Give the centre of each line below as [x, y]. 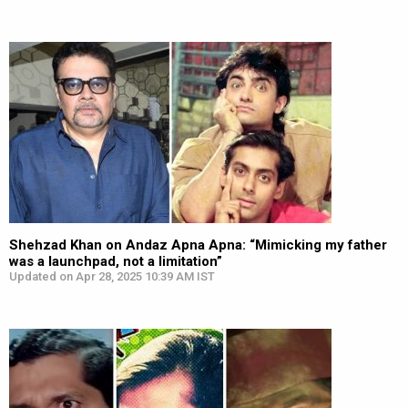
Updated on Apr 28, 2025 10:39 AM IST [112, 276]
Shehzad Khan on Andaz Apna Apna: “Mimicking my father [198, 245]
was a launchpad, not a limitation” [116, 261]
